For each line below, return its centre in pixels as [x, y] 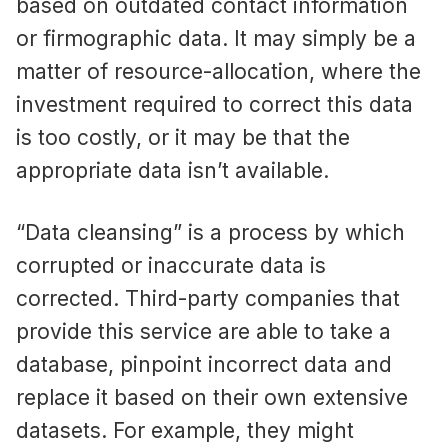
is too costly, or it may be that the [183, 138]
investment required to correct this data [214, 105]
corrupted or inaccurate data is [171, 266]
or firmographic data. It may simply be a [216, 39]
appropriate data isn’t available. [172, 171]
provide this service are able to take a [203, 332]
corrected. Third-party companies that [208, 299]
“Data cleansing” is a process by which [210, 233]
